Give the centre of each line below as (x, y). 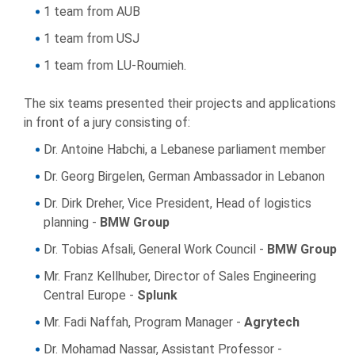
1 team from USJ (92, 39)
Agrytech (272, 323)
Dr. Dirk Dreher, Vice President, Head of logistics (177, 204)
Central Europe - (90, 296)
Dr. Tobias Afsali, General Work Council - (155, 250)
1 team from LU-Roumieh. (115, 66)
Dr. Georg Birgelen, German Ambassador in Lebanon (184, 177)
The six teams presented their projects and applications (180, 104)
